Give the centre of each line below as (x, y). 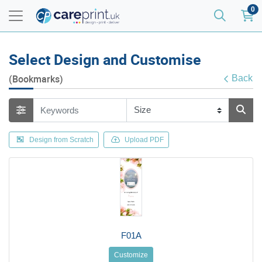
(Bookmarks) (36, 79)
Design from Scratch (61, 139)
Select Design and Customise (105, 59)
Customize (131, 255)
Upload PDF (144, 139)
